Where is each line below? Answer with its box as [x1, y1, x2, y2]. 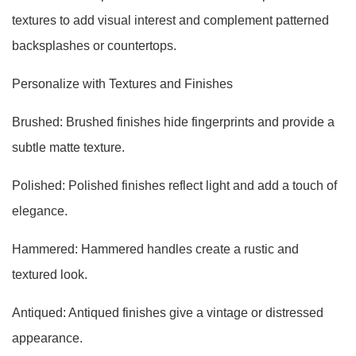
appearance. [12, 331, 83, 345]
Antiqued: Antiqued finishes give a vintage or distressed [12, 306, 323, 319]
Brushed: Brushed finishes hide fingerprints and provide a [12, 115, 335, 129]
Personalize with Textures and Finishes [12, 77, 233, 91]
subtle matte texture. [12, 141, 125, 154]
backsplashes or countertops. [12, 39, 176, 52]
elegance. [12, 204, 68, 218]
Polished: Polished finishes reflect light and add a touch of [12, 179, 337, 192]
